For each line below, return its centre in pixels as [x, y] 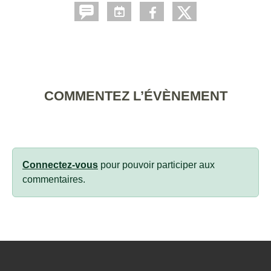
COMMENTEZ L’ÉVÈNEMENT [135, 96]
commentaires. [54, 179]
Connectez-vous [60, 165]
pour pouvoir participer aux [156, 165]
